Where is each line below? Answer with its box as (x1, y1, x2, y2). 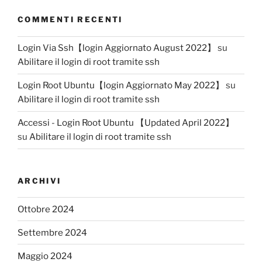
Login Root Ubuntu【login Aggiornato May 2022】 (18, 80, 224, 91)
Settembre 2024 (18, 227, 87, 238)
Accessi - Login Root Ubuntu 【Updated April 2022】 (18, 118, 234, 129)
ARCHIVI (18, 175, 61, 185)
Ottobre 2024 (18, 204, 74, 215)
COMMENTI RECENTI (18, 15, 123, 25)
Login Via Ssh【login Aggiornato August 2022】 (18, 43, 216, 54)
